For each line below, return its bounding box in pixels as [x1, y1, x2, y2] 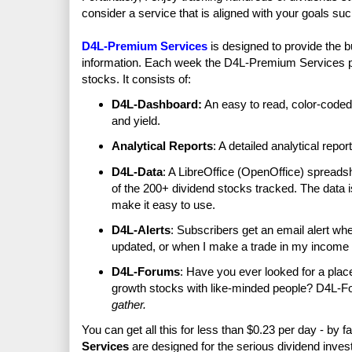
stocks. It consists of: [82, 71, 191, 86]
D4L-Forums [111, 265, 180, 279]
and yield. [111, 114, 160, 128]
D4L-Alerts [111, 222, 170, 236]
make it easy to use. [111, 197, 215, 211]
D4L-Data [111, 164, 163, 178]
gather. [111, 298, 146, 312]
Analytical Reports [111, 139, 213, 153]
